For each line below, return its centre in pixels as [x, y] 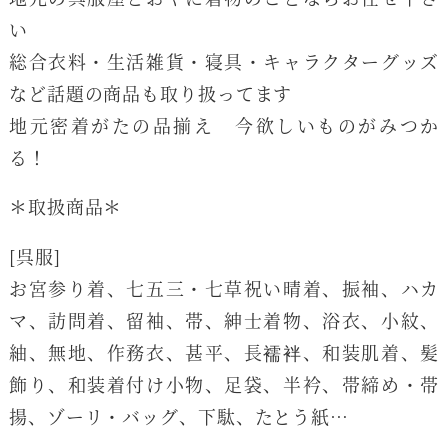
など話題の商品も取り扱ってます [150, 92]
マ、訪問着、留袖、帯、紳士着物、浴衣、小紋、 [224, 320]
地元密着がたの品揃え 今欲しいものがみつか [224, 124]
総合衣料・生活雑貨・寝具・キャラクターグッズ [224, 60]
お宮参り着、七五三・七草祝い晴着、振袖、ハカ [224, 288]
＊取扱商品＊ [65, 206]
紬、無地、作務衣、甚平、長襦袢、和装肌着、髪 [224, 352]
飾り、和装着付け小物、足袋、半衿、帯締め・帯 [224, 384]
